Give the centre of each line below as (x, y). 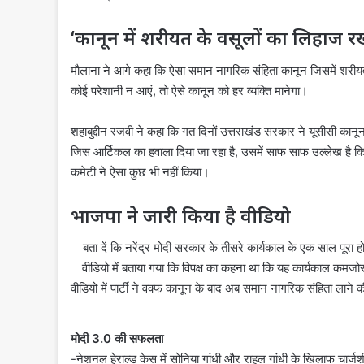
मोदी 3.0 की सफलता (119, 338)
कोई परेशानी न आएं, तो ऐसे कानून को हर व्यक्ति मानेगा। (189, 90)
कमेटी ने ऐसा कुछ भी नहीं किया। (140, 171)
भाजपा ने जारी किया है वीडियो (183, 215)
